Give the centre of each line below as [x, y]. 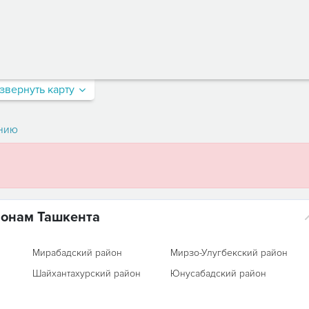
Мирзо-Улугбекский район [229, 253]
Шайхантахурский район [86, 273]
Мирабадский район [77, 253]
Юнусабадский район [219, 273]
